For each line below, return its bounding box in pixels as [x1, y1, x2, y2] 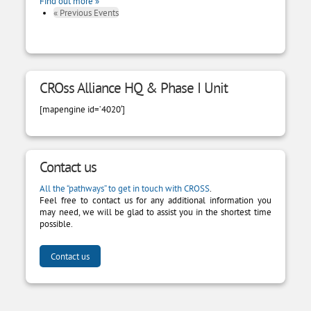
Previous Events [58, 7, 119, 19]
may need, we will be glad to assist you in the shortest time [40, 206, 271, 218]
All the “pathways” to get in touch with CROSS [40, 183, 210, 194]
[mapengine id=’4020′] [40, 103, 126, 115]
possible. [40, 218, 74, 230]
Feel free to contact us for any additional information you [40, 194, 271, 206]
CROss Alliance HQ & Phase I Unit [40, 78, 228, 98]
